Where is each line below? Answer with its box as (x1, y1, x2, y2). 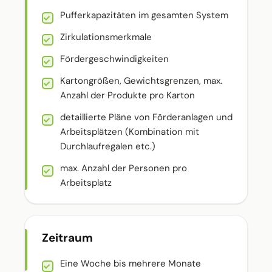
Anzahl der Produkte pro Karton (60, 89, 195, 101)
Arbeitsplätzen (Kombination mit (60, 126, 199, 138)
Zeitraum (42, 230, 93, 245)
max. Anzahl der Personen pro (60, 162, 187, 174)
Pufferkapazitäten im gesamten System (60, 9, 228, 21)
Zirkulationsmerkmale (60, 31, 152, 43)
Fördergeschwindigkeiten (60, 53, 169, 65)
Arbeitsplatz (60, 177, 112, 189)
